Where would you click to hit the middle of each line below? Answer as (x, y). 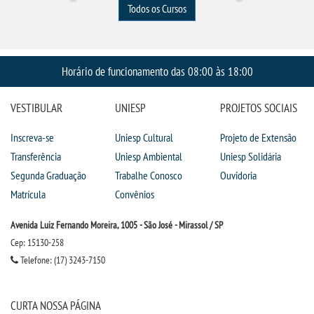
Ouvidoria (238, 175)
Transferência (36, 156)
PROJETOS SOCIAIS (258, 108)
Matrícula (28, 194)
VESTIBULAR (36, 108)
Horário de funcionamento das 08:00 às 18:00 (157, 71)
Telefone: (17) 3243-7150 (62, 260)
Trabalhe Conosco (149, 175)
